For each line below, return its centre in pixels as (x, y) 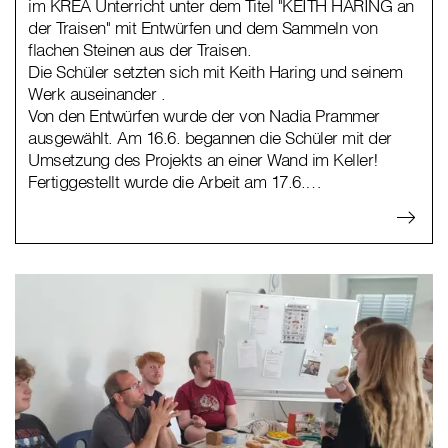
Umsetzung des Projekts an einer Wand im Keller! (203, 160)
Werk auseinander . (96, 94)
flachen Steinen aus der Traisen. (139, 50)
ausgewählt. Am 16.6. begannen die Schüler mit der (210, 138)
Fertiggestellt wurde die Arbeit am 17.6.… (175, 182)
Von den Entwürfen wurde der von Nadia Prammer (204, 116)
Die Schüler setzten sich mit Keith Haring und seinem (215, 72)
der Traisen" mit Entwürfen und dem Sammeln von (202, 28)
